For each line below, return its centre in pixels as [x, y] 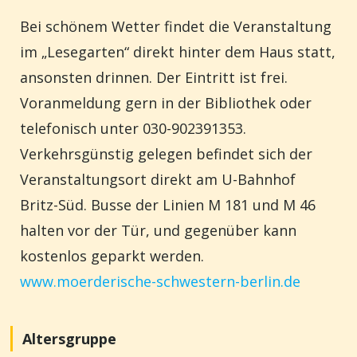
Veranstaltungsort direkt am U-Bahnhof [158, 179]
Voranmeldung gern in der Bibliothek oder [166, 103]
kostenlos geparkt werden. [112, 256]
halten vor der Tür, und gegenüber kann [158, 230]
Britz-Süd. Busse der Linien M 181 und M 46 [168, 205]
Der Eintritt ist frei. [222, 77]
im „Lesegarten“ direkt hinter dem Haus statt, [178, 52]
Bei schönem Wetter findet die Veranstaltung [176, 26]
